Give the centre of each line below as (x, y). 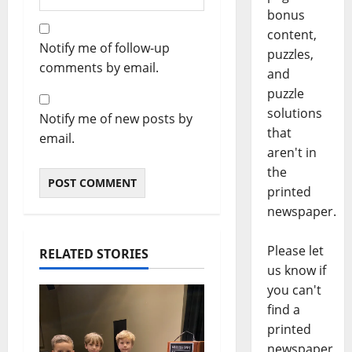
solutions (294, 114)
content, (291, 35)
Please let (295, 251)
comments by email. (99, 67)
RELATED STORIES (94, 253)
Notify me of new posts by (116, 118)
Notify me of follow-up (104, 48)
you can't (294, 290)
